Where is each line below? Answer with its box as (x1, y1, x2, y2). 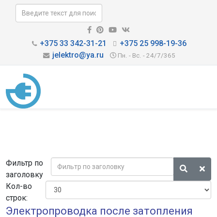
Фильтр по (6, 158, 43, 168)
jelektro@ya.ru (52, 50, 104, 60)
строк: (6, 193, 28, 202)
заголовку (6, 170, 45, 179)
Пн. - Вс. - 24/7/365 (118, 52, 175, 59)
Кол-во (6, 182, 32, 191)
